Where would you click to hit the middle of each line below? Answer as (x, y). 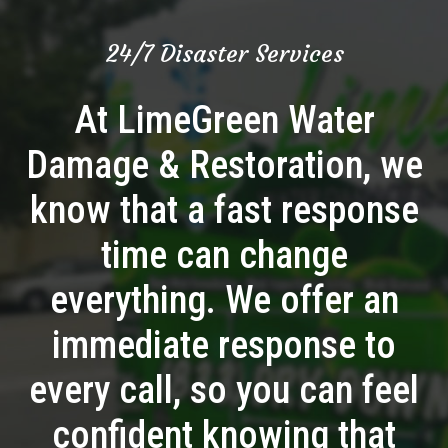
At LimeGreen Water (224, 120)
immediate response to (224, 345)
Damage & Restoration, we (224, 165)
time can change (224, 255)
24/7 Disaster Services (224, 54)
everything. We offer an (224, 300)
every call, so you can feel (224, 390)
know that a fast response (224, 210)
